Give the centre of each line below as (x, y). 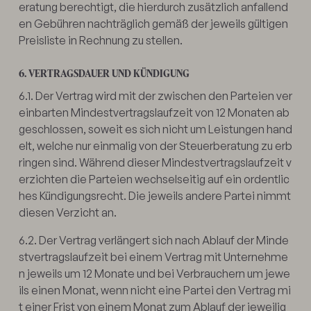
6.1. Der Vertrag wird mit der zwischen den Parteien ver (155, 95)
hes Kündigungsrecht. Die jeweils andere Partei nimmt (154, 195)
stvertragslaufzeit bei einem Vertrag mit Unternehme (153, 257)
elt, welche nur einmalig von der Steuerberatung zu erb (155, 145)
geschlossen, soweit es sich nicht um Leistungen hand (155, 129)
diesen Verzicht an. (69, 212)
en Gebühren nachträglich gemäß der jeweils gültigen (153, 23)
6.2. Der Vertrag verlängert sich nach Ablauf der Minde (153, 240)
